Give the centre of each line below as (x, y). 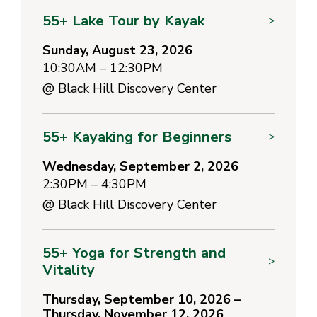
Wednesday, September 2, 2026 (140, 166)
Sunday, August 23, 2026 (117, 50)
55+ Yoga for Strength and (134, 252)
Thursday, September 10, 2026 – (142, 299)
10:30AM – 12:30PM (103, 68)
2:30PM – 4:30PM (94, 184)
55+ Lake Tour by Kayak (123, 20)
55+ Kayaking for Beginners (137, 136)
